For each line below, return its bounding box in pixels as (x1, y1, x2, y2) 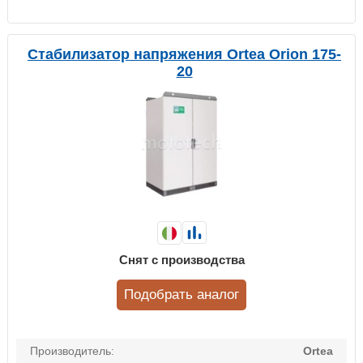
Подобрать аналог (124, 287, 239, 303)
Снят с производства (118, 253, 245, 267)
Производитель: (30, 344, 114, 358)
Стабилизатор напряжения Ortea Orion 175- (28, 46, 341, 63)
